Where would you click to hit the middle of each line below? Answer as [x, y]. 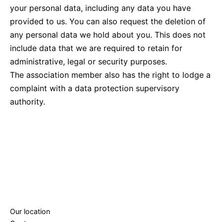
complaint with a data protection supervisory [95, 88]
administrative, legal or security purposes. [88, 62]
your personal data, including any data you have [100, 8]
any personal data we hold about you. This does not [108, 35]
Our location [30, 212]
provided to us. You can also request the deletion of [108, 22]
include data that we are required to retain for [96, 48]
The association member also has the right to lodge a [110, 75]
